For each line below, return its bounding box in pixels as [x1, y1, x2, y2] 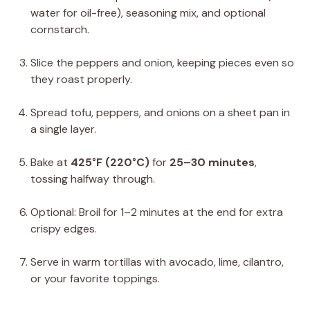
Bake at [30, 155, 71, 170]
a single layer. [30, 122, 96, 136]
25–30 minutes [170, 155, 255, 170]
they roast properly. [30, 72, 132, 86]
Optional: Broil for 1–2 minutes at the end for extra [30, 205, 283, 219]
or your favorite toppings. [30, 271, 160, 286]
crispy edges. [30, 221, 97, 236]
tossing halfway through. [30, 172, 155, 186]
